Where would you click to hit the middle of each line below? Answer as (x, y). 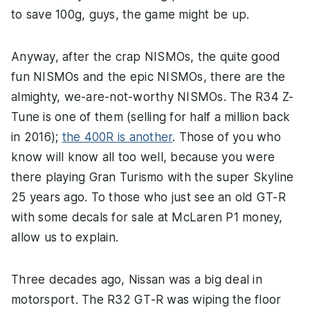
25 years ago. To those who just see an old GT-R (148, 198)
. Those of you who (227, 137)
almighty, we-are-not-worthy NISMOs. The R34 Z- (153, 97)
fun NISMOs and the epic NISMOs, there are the (148, 77)
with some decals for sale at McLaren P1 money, (147, 218)
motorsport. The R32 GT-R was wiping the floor (146, 300)
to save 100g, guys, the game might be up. (130, 15)
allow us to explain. (65, 238)
